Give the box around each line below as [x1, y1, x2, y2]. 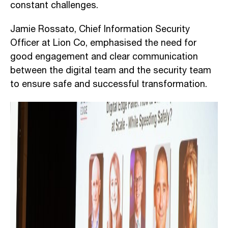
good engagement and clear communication [10, 49, 198, 64]
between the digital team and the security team [10, 63, 211, 78]
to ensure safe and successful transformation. [10, 77, 207, 92]
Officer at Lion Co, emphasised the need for [10, 36, 196, 50]
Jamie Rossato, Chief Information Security [10, 22, 190, 37]
